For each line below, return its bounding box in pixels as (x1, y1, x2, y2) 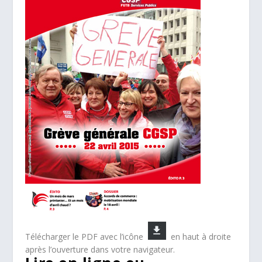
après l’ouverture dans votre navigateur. (25, 244, 175, 255)
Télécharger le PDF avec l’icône (25, 231, 148, 242)
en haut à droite (166, 231, 231, 242)
